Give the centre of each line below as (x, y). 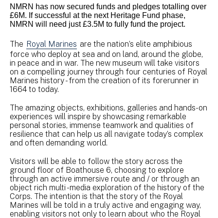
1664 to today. (34, 89)
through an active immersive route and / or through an (105, 179)
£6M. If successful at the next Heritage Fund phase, (98, 15)
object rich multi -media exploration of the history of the (107, 187)
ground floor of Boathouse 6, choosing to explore (97, 170)
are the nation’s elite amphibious (135, 44)
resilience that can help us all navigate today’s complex (107, 134)
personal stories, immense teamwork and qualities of (102, 125)
